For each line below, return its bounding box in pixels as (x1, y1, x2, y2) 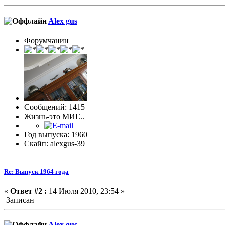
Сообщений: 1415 (24, 103, 85, 112)
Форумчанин (24, 36, 69, 45)
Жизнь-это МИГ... (24, 112, 85, 121)
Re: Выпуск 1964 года (4, 167, 69, 175)
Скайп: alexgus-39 (24, 139, 85, 148)
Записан (4, 195, 34, 204)
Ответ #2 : (10, 186, 47, 195)
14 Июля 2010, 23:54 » (47, 186, 125, 195)
